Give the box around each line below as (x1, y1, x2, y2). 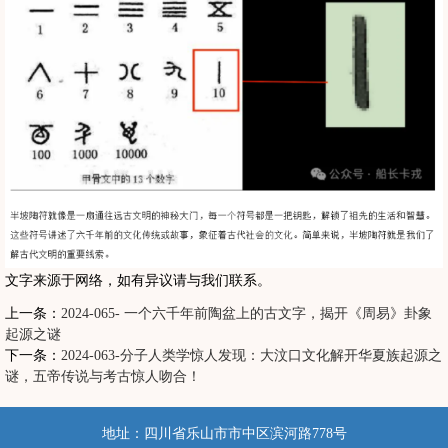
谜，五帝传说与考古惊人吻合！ (5, 369, 201, 385)
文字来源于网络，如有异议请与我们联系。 (5, 273, 271, 289)
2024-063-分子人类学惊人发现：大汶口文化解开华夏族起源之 (61, 348, 442, 364)
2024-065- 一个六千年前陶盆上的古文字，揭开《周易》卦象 (61, 306, 432, 322)
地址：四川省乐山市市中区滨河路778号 (101, 426, 347, 442)
